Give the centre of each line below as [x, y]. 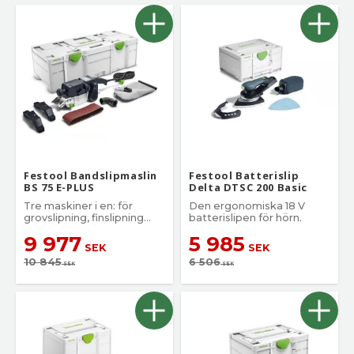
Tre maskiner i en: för [78, 206]
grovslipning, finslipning [84, 218]
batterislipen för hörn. [245, 218]
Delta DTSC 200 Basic [248, 187]
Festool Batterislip [244, 175]
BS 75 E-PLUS [59, 187]
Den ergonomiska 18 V [247, 206]
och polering [56, 230]
